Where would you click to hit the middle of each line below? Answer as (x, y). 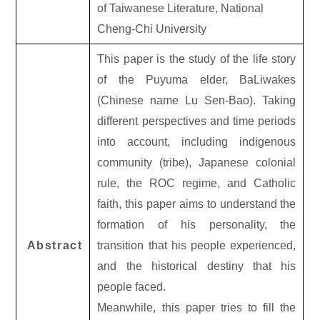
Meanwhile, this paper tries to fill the (197, 307)
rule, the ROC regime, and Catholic (197, 183)
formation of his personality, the (197, 224)
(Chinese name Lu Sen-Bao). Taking (197, 100)
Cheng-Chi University (152, 29)
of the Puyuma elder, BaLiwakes (197, 79)
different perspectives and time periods (197, 121)
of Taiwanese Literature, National (181, 8)
